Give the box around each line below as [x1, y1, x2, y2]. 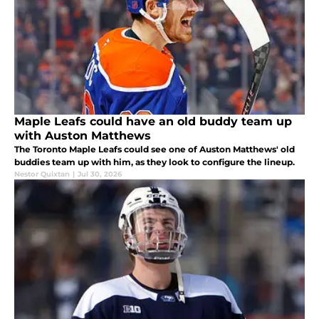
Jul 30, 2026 [78, 169, 122, 179]
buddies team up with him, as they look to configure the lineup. [14, 156, 295, 167]
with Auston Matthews [14, 128, 151, 142]
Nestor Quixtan [14, 169, 70, 179]
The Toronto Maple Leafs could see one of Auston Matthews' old [14, 143, 295, 155]
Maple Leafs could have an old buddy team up [14, 114, 292, 128]
